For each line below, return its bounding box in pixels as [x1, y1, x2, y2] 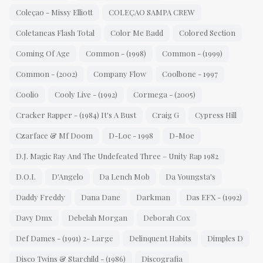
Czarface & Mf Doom [16, 130, 93, 141]
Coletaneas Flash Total [16, 28, 95, 38]
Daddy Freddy [16, 192, 65, 203]
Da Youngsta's [166, 171, 215, 182]
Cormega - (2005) [133, 89, 195, 100]
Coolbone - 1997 [162, 69, 218, 79]
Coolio [16, 89, 39, 100]
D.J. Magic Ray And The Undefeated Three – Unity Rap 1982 [16, 151, 218, 161]
